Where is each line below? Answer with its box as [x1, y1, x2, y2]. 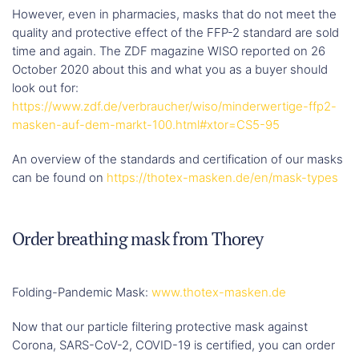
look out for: [12, 80, 79, 96]
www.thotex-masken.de [151, 284, 286, 301]
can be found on [12, 170, 107, 186]
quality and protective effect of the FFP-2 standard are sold [12, 25, 339, 41]
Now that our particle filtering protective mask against [12, 319, 308, 335]
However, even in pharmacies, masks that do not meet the [12, 6, 337, 22]
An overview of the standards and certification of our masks [12, 151, 343, 167]
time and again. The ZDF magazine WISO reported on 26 [12, 43, 325, 59]
